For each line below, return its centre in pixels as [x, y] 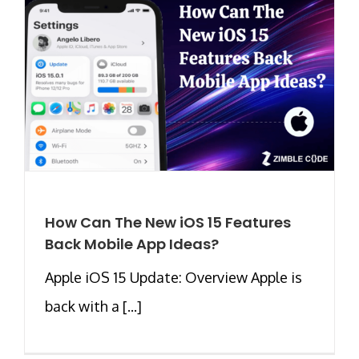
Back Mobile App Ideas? [132, 244]
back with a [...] [93, 306]
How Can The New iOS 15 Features [168, 222]
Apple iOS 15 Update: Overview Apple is [173, 277]
